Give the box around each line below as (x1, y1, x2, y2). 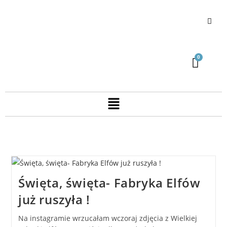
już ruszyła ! (18, 191, 90, 208)
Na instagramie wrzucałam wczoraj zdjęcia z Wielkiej (18, 213, 197, 223)
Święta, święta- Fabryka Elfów (18, 174, 201, 192)
